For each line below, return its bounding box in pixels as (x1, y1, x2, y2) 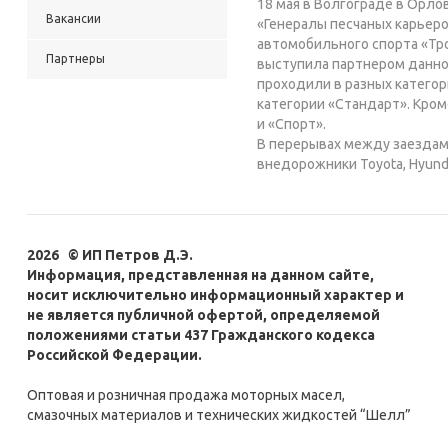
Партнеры (46, 52, 105, 65)
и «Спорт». (257, 116, 326, 132)
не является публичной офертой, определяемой (27, 307, 380, 323)
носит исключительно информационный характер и (27, 287, 404, 303)
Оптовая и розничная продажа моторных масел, (27, 387, 345, 403)
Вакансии (46, 12, 101, 25)
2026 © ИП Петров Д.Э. (27, 247, 193, 263)
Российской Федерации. (27, 347, 202, 363)
